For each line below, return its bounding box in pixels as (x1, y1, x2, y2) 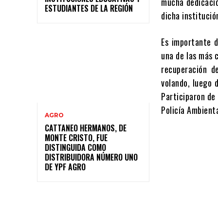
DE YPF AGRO (45, 161, 86, 173)
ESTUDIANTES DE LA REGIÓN (45, 2, 133, 14)
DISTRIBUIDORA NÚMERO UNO (45, 151, 138, 163)
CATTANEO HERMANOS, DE (45, 122, 127, 134)
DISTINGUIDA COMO (45, 141, 106, 153)
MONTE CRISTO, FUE (45, 131, 108, 144)
